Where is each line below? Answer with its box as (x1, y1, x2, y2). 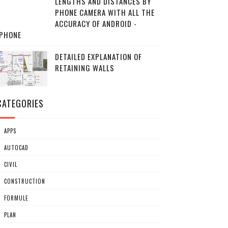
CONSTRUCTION (4, 177, 45, 185)
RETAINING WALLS (54, 62, 115, 73)
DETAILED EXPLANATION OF (54, 51, 142, 62)
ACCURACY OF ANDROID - (54, 18, 137, 29)
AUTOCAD (4, 144, 28, 152)
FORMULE (4, 194, 28, 202)
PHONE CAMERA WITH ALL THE (54, 7, 155, 18)
